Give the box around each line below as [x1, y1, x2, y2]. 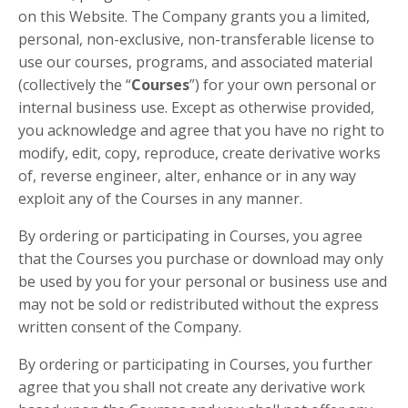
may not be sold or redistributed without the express [18, 294, 379, 315]
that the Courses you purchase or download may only [18, 249, 383, 270]
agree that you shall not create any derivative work [18, 377, 365, 398]
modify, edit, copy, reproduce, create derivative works [18, 143, 381, 164]
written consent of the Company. [18, 317, 241, 338]
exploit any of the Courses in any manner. [18, 189, 302, 209]
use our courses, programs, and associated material [18, 52, 372, 73]
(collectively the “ [18, 75, 131, 96]
